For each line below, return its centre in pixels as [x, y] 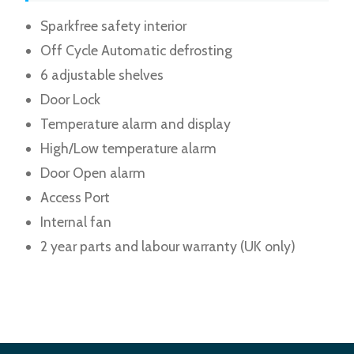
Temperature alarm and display [136, 123]
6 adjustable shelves [102, 74]
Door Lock [71, 99]
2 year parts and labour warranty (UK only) [168, 246]
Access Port [75, 197]
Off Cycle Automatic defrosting [137, 50]
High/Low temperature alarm [129, 148]
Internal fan [76, 221]
